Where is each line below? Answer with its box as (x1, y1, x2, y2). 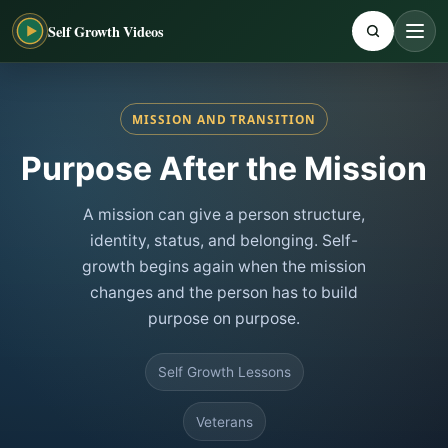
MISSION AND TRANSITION (132, 110, 316, 127)
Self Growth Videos (48, 20, 164, 42)
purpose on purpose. (148, 309, 300, 328)
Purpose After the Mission (21, 149, 427, 188)
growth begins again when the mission (82, 257, 366, 276)
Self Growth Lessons (157, 363, 291, 380)
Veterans (195, 413, 253, 430)
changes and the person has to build (90, 283, 358, 302)
